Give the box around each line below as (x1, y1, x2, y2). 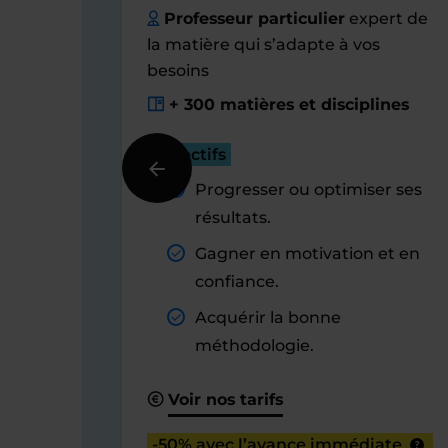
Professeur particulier (164, 9, 346, 28)
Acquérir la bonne (195, 308, 341, 327)
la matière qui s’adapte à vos (147, 35, 380, 54)
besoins (147, 61, 209, 80)
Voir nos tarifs (167, 390, 283, 409)
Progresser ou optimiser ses (195, 180, 422, 199)
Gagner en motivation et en (195, 244, 420, 263)
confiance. (195, 272, 279, 291)
